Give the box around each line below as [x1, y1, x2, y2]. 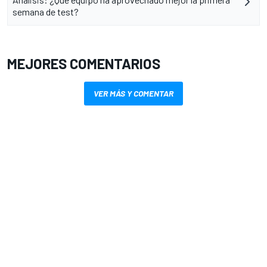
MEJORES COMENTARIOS [7, 55, 160, 73]
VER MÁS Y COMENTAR [94, 88, 173, 99]
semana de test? [13, 6, 79, 18]
